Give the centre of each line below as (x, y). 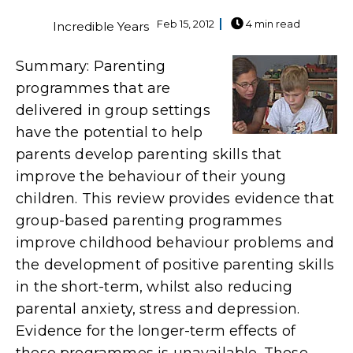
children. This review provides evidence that (175, 198)
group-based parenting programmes (149, 220)
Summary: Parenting (91, 66)
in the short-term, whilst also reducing (154, 286)
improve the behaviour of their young (151, 176)
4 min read (271, 24)
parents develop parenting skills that (149, 154)
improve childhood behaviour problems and (175, 242)
